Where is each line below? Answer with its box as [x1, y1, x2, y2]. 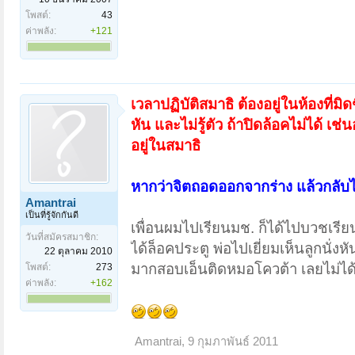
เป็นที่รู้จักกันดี [25, 209, 78, 219]
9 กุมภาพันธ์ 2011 [188, 334, 278, 348]
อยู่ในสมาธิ [131, 136, 200, 154]
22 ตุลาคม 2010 [44, 245, 113, 257]
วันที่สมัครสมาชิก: [25, 231, 98, 242]
